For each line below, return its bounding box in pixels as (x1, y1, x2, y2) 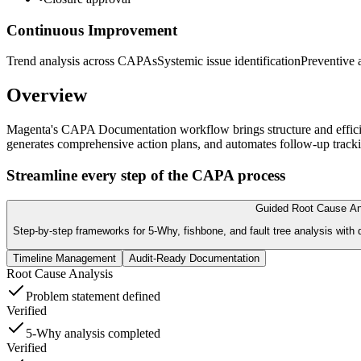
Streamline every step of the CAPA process (6, 166, 285, 184)
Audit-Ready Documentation (129, 252, 259, 265)
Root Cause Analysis (6, 267, 113, 281)
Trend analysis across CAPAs (6, 54, 157, 68)
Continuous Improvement (6, 21, 177, 39)
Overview (6, 85, 87, 106)
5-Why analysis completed (26, 326, 160, 341)
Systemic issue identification (157, 54, 301, 68)
